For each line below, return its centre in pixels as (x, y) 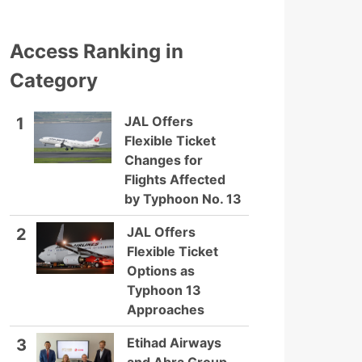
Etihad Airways (174, 343)
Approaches (166, 309)
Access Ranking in (97, 51)
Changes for (164, 160)
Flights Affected (175, 179)
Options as (161, 271)
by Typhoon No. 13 (183, 199)
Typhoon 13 (164, 290)
